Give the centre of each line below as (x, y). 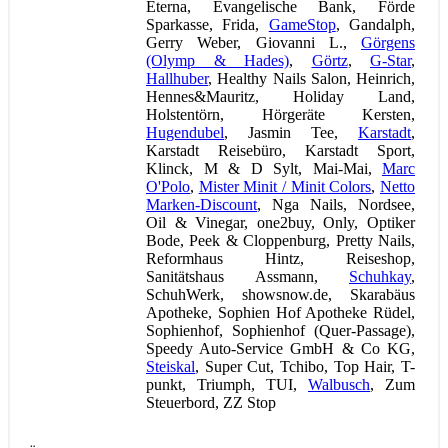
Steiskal (170, 366)
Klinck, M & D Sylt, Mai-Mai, (264, 168)
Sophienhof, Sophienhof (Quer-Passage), (280, 330)
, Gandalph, (375, 24)
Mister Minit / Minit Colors (285, 186)
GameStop (302, 24)
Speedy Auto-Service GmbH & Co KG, (280, 348)
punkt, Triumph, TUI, (227, 384)
